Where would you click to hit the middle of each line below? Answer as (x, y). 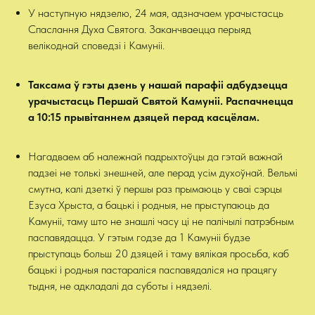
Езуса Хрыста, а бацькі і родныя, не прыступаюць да (149, 205)
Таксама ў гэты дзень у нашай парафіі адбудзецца (158, 85)
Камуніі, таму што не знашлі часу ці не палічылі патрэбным (161, 221)
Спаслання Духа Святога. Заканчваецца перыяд (140, 29)
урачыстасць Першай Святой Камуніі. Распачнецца (161, 101)
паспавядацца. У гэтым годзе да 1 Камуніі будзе (139, 237)
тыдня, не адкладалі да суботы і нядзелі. (120, 286)
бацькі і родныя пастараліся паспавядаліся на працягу (153, 270)
